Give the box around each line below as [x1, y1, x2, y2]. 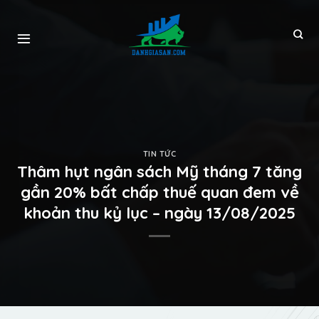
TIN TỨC [142, 148, 177, 159]
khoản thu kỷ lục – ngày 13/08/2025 [23, 203, 296, 224]
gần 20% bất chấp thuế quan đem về [20, 182, 299, 203]
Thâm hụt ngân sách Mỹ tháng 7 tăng [17, 162, 302, 182]
